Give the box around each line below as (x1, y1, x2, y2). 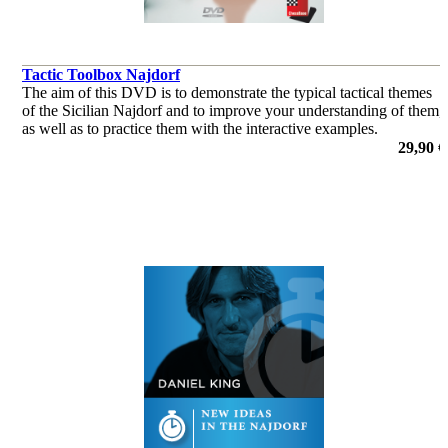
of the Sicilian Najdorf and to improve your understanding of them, (22, 101, 443, 119)
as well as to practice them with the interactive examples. (22, 119, 378, 137)
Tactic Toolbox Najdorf (22, 65, 180, 83)
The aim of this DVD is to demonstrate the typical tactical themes (22, 83, 432, 101)
